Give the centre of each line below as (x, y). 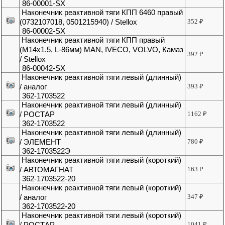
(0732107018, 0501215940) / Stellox (79, 22)
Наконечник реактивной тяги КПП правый (93, 40)
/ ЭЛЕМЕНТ (40, 142)
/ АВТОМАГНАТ (47, 170)
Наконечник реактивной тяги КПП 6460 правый (102, 13)
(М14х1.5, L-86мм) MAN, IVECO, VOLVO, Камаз (102, 50)
